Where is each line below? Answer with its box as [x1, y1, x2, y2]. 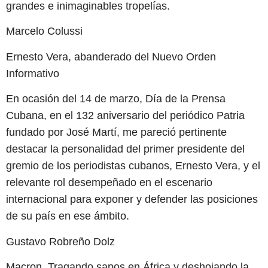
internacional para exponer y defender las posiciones [6, 193, 258, 206]
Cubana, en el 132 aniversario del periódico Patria [6, 109, 245, 122]
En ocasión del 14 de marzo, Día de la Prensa [6, 93, 226, 105]
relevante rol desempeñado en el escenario [6, 176, 212, 189]
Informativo [6, 67, 59, 80]
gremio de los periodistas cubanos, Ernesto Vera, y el [6, 160, 260, 172]
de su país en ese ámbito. [6, 210, 129, 223]
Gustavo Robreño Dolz [6, 235, 115, 248]
